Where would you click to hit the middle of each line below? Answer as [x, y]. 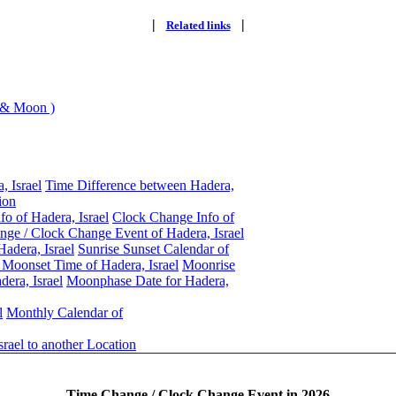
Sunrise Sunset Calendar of [153, 248]
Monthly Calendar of [65, 312]
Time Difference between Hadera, [140, 185]
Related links [198, 25]
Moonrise [209, 264]
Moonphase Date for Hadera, [148, 280]
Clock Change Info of [173, 217]
